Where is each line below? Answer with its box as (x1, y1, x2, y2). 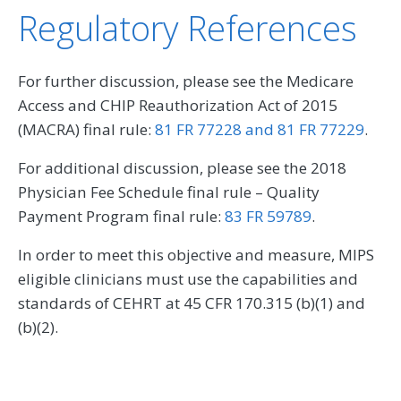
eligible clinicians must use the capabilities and (18, 269, 358, 290)
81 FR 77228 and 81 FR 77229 (155, 119, 364, 141)
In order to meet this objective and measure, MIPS (18, 244, 374, 266)
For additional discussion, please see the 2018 (18, 158, 346, 179)
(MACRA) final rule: (18, 119, 155, 141)
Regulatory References (18, 4, 357, 52)
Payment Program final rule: (18, 206, 225, 227)
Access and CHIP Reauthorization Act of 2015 (18, 95, 337, 116)
